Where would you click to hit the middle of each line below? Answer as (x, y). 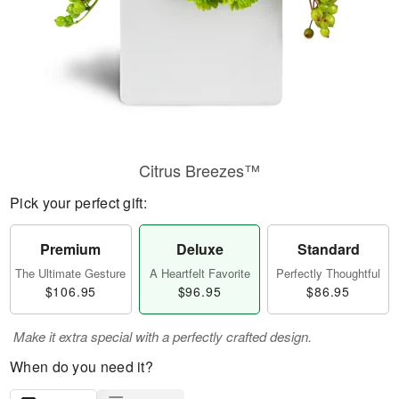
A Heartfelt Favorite (199, 273)
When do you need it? (81, 366)
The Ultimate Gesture (71, 273)
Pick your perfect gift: (78, 203)
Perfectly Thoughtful (329, 273)
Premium (71, 249)
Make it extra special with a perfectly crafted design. (163, 336)
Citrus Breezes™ (199, 170)
